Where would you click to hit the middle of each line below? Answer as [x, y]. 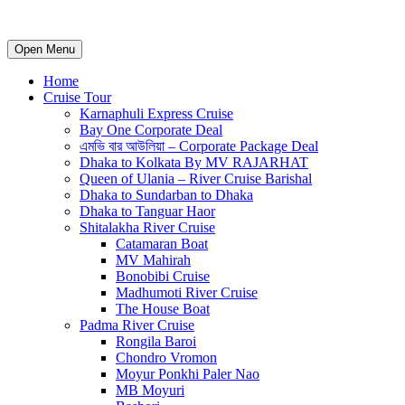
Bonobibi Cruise [163, 276]
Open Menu [45, 49]
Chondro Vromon [166, 358]
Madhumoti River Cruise [187, 292]
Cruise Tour [77, 97]
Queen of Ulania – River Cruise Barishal [196, 179]
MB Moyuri [150, 390]
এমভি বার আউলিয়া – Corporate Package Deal [199, 146]
